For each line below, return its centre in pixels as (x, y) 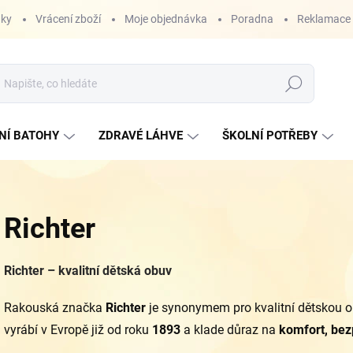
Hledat (294, 84)
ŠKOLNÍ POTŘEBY (270, 136)
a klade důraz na (230, 330)
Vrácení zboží (68, 19)
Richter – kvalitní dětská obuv (88, 271)
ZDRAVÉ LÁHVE (141, 136)
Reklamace (324, 19)
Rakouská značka (55, 308)
